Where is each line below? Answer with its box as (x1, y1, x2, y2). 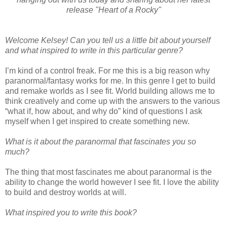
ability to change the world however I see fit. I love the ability (5, 178, 219, 187)
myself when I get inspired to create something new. (5, 117, 190, 126)
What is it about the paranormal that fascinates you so (5, 137, 196, 146)
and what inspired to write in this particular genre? (5, 46, 183, 55)
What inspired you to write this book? (5, 208, 137, 217)
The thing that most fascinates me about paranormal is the (5, 168, 212, 177)
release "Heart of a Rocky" (66, 6, 161, 15)
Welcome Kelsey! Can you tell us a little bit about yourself (5, 36, 210, 45)
